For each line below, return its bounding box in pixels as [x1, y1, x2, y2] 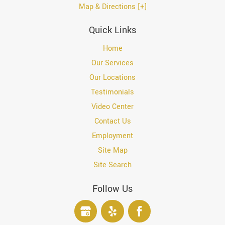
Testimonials [91, 87, 134, 98]
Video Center [91, 101, 134, 113]
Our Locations [89, 72, 136, 83]
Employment [92, 131, 133, 142]
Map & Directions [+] [78, 1, 147, 12]
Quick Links [89, 24, 136, 37]
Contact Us [94, 116, 131, 127]
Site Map [97, 145, 128, 156]
